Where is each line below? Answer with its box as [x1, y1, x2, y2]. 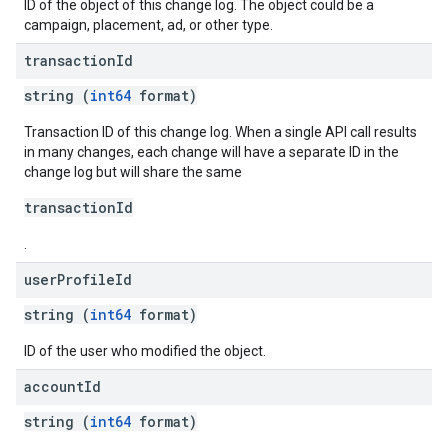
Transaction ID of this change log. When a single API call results [24, 124, 417, 140]
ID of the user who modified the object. [24, 343, 266, 359]
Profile [57, 270, 115, 289]
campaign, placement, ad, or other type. [24, 17, 273, 33]
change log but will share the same [24, 164, 242, 180]
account [24, 377, 84, 396]
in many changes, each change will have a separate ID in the [24, 144, 399, 160]
